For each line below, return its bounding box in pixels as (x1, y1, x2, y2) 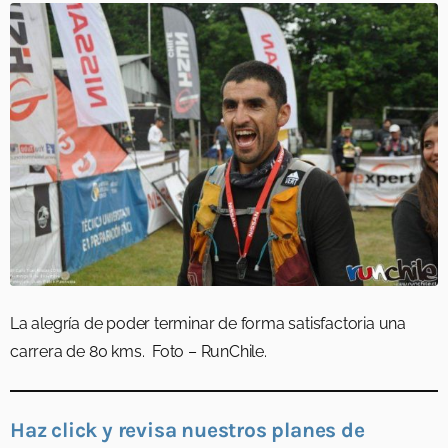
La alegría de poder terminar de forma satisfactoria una (10, 314, 406, 334)
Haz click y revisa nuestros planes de (10, 418, 365, 443)
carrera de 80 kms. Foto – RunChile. (10, 342, 271, 362)
